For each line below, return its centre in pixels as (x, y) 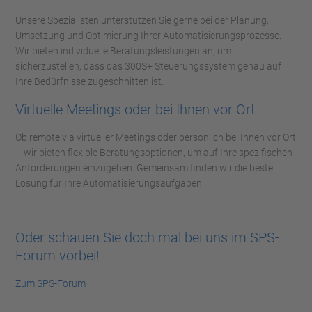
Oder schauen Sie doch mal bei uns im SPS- (147, 237)
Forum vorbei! (57, 255)
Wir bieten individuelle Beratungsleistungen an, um (123, 50)
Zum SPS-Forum (50, 283)
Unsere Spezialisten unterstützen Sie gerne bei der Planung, (142, 20)
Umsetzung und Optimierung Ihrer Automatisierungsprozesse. (148, 35)
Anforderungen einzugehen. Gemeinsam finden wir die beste (144, 167)
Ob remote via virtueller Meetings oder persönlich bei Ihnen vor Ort (156, 137)
